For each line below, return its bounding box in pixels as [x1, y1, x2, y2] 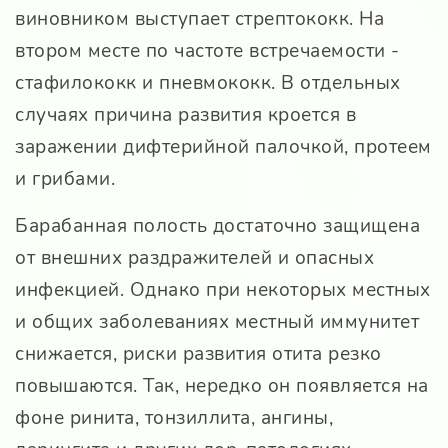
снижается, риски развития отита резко [15, 340, 382, 367]
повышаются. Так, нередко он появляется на [15, 372, 429, 399]
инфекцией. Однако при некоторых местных [15, 276, 431, 303]
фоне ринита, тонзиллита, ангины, [15, 404, 333, 431]
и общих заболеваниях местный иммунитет [15, 308, 419, 335]
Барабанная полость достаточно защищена [15, 212, 420, 239]
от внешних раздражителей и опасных [15, 244, 374, 271]
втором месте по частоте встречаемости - [15, 37, 400, 64]
